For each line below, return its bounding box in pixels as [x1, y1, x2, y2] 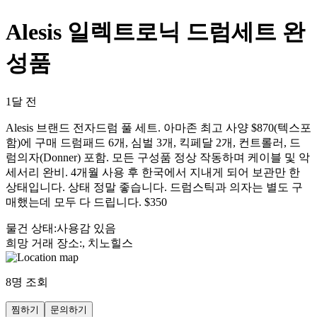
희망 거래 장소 [6, 236, 79, 249]
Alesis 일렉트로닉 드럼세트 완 [6, 19, 305, 45]
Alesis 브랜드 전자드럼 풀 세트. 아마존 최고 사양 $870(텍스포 [6, 121, 311, 134]
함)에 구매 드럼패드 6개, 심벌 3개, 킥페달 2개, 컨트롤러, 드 [6, 136, 301, 149]
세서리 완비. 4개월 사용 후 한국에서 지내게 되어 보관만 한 [6, 166, 300, 178]
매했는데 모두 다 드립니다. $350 [6, 195, 167, 208]
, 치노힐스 [82, 236, 133, 249]
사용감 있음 [57, 221, 116, 234]
